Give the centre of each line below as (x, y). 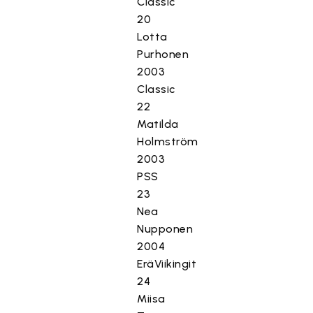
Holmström (168, 141)
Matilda (158, 124)
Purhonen (163, 54)
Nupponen (165, 229)
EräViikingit (167, 264)
